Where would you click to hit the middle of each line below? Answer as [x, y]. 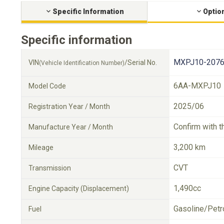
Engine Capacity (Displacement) [79, 188]
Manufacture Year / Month [71, 127]
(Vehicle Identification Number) [82, 63]
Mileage [41, 147]
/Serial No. [141, 62]
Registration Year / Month [69, 106]
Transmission [50, 168]
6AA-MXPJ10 [197, 86]
